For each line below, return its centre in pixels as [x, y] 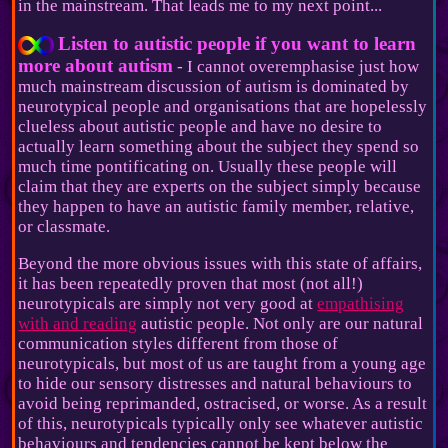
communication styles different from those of [178, 344]
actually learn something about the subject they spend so [219, 146]
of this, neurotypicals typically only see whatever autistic [221, 424]
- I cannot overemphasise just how [296, 66]
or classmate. [64, 226]
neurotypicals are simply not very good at [168, 304]
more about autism [96, 65]
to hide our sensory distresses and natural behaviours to [215, 384]
